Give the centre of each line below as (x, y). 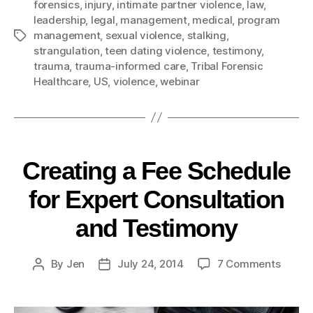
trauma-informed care (130, 66)
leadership (60, 20)
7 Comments (249, 263)
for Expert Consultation (156, 199)
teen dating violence (156, 50)
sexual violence (144, 35)
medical (212, 20)
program (259, 20)
